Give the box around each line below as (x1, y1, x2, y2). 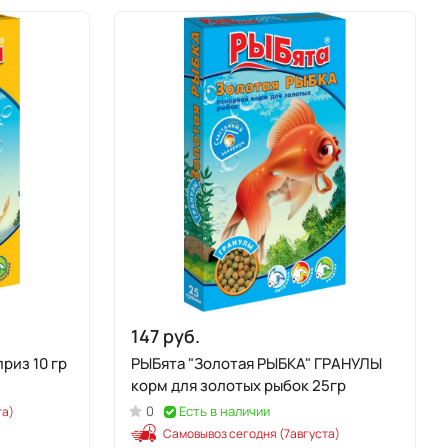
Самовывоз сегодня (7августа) (163, 425, 340, 442)
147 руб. (131, 324, 200, 348)
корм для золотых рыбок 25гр (312, 375, 346, 396)
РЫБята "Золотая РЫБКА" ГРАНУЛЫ (131, 353, 382, 374)
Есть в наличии (179, 402, 270, 420)
